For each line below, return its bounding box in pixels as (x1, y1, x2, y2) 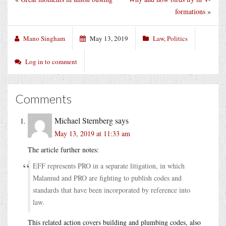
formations (175, 6, 205, 16)
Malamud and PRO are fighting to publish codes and (33, 173, 182, 183)
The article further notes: (28, 144, 99, 154)
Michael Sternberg (54, 115, 113, 126)
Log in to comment (25, 56, 77, 66)
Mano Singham (23, 33, 65, 43)
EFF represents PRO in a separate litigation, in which (33, 160, 185, 171)
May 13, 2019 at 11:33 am (54, 128, 130, 138)
